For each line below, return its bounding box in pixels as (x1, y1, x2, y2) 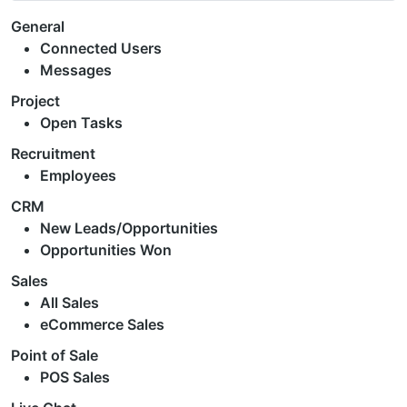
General (11, 17, 65, 36)
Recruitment (11, 144, 95, 164)
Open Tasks (40, 114, 123, 133)
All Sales (40, 293, 99, 313)
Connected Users (40, 39, 162, 58)
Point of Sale (11, 346, 98, 365)
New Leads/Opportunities (40, 219, 218, 238)
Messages (40, 61, 112, 80)
